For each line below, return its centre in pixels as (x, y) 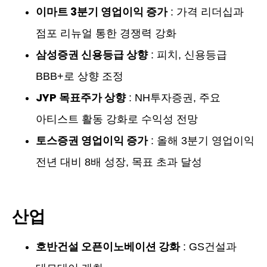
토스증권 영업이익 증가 (92, 141)
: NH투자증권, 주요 (173, 98)
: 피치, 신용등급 (187, 55)
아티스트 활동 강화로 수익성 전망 (117, 119)
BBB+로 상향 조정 (80, 77)
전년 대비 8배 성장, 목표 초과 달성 (119, 162)
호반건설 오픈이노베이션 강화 (108, 247)
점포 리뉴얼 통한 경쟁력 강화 (106, 34)
